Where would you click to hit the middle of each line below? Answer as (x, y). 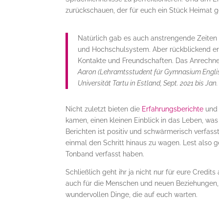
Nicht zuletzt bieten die (104, 109)
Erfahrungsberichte (173, 109)
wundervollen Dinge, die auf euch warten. (132, 195)
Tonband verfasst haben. (105, 154)
